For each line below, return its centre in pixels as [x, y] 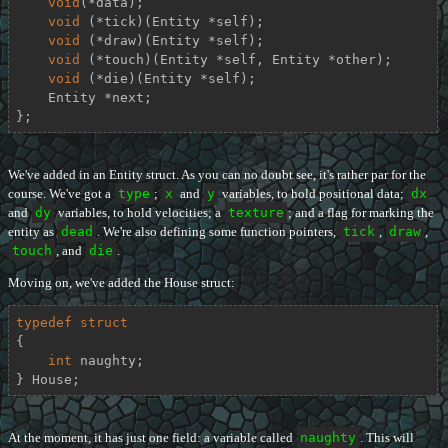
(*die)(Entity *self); [167, 78]
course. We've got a [61, 194]
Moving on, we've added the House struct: [121, 283]
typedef [43, 322]
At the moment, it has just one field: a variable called [152, 438]
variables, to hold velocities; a [139, 213]
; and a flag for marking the [361, 213]
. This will [387, 438]
